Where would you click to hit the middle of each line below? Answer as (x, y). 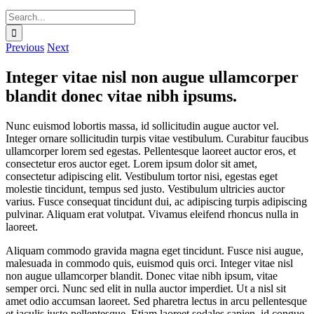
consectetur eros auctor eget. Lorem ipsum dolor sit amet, (131, 163)
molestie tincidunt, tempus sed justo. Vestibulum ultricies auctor (145, 189)
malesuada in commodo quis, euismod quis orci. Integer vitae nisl (149, 263)
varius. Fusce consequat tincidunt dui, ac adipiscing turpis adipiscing (156, 201)
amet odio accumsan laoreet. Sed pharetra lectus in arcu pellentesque (156, 301)
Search (20, 15)
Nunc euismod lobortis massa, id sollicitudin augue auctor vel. (142, 125)
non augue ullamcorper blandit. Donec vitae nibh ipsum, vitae (142, 275)
